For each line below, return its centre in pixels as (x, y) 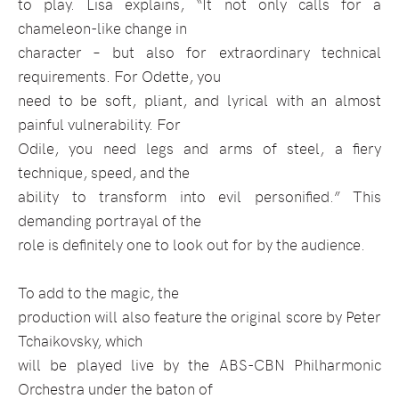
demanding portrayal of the (110, 220)
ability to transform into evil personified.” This (199, 196)
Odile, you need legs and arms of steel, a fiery (199, 148)
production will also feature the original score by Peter (199, 317)
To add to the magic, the (98, 293)
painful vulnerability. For (99, 124)
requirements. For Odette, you (119, 76)
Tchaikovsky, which (80, 341)
